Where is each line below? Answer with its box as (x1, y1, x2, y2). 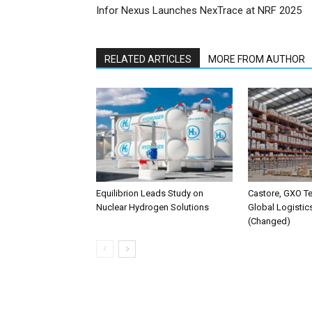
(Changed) (248, 215, 290, 226)
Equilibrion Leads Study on (96, 187, 203, 198)
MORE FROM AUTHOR (208, 54, 305, 65)
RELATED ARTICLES (104, 54, 192, 65)
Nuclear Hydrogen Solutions (96, 201, 209, 212)
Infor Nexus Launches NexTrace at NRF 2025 (96, 4, 302, 17)
